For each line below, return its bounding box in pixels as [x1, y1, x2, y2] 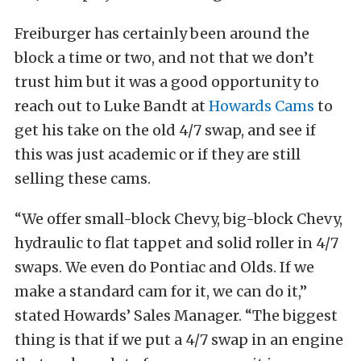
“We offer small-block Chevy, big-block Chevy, [15, 210, 342, 229]
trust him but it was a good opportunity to [15, 73, 319, 92]
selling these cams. [15, 169, 151, 189]
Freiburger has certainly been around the [15, 24, 309, 44]
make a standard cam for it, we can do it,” [15, 282, 307, 301]
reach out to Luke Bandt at [15, 97, 209, 116]
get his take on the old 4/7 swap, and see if [15, 121, 316, 140]
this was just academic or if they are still [15, 145, 301, 164]
